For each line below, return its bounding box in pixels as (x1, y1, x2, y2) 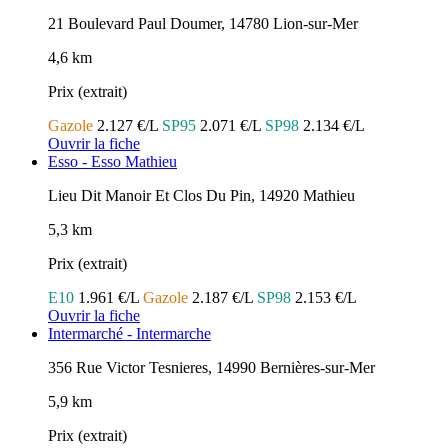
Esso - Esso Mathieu (48, 153, 177, 171)
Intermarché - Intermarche (48, 325, 211, 343)
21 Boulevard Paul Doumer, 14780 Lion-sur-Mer (48, 15, 358, 33)
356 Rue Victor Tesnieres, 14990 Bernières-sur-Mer (48, 359, 375, 377)
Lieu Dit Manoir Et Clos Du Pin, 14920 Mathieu (48, 187, 355, 205)
